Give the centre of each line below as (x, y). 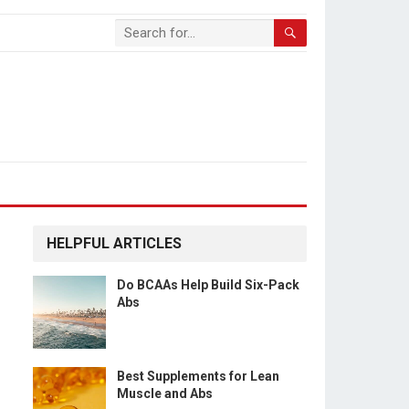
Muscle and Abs (165, 393)
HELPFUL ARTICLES (114, 243)
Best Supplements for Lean (198, 376)
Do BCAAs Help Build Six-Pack (208, 285)
